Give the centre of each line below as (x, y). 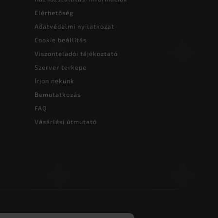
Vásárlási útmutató (66, 122)
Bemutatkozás (58, 95)
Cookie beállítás (61, 40)
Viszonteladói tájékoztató (76, 54)
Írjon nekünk (54, 81)
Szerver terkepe (61, 67)
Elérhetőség (54, 13)
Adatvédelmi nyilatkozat (74, 27)
